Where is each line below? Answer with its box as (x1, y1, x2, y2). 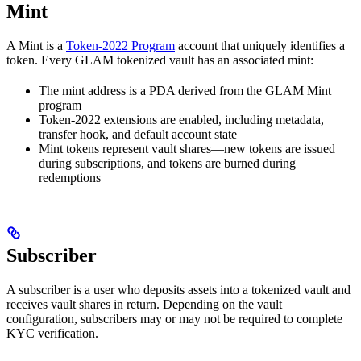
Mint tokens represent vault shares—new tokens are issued (39, 142, 335, 156)
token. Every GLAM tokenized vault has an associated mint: (6, 53, 313, 68)
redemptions (39, 171, 101, 185)
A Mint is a (6, 39, 66, 53)
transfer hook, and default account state (39, 127, 237, 142)
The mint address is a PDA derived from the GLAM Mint (39, 84, 331, 98)
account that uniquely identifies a (175, 39, 345, 53)
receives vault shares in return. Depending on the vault (6, 297, 282, 311)
